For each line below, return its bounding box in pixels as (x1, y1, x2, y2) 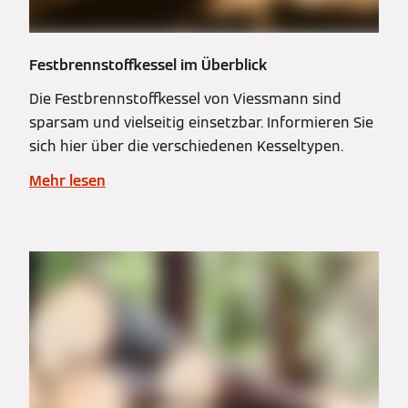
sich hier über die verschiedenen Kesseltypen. (29, 136, 343, 156)
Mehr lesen (29, 170, 106, 190)
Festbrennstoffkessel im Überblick (29, 55, 267, 75)
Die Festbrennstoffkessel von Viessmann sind (29, 88, 342, 108)
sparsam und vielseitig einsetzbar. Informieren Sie (29, 112, 373, 132)
